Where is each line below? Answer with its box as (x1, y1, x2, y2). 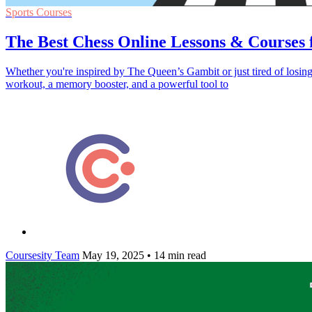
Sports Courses (6, 6, 72, 18)
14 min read (151, 249, 206, 261)
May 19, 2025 (82, 249, 144, 261)
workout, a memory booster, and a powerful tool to (6, 77, 228, 90)
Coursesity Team (6, 249, 79, 261)
